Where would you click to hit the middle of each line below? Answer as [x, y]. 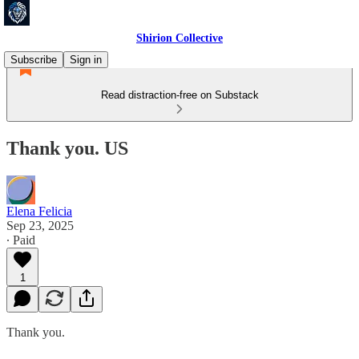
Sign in [86, 60]
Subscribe [34, 60]
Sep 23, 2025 [40, 225]
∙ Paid [21, 240]
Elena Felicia [39, 211]
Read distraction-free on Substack [179, 95]
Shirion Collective [179, 38]
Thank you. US [67, 148]
